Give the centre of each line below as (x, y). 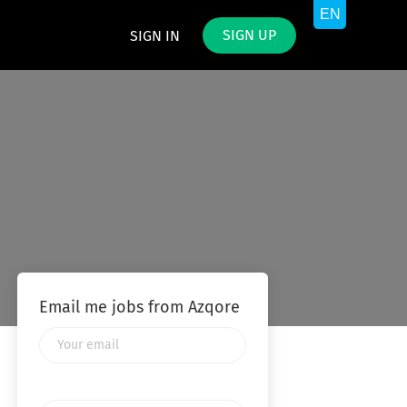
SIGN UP (249, 35)
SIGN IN (155, 36)
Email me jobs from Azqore (139, 308)
